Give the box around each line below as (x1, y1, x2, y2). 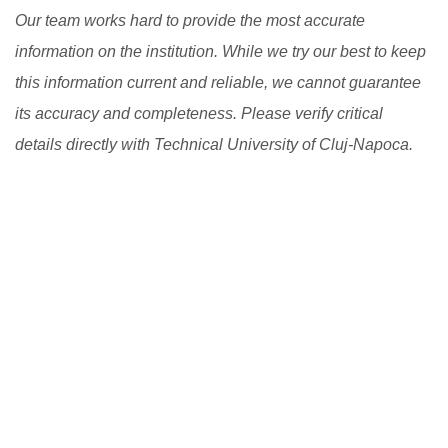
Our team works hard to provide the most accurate (15, 12, 365, 29)
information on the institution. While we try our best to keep (15, 43, 426, 60)
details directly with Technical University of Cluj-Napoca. (15, 136, 413, 153)
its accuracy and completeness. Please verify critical (15, 105, 383, 122)
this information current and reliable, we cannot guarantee (15, 74, 421, 91)
